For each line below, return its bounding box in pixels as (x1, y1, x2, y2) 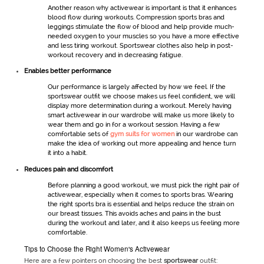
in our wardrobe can (174, 130, 237, 138)
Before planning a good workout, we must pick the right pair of (47, 181, 239, 189)
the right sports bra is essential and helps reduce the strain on (47, 200, 234, 208)
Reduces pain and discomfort (24, 165, 113, 173)
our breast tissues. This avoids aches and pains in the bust (47, 209, 221, 217)
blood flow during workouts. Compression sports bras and (47, 13, 225, 21)
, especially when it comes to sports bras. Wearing (81, 190, 233, 199)
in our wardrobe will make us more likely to (100, 111, 235, 120)
